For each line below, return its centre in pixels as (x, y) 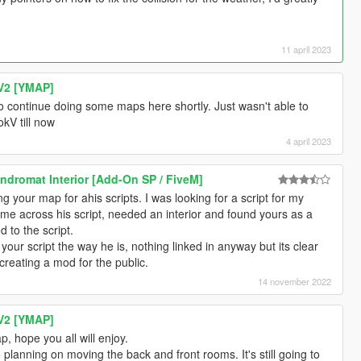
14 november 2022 (295, 282)
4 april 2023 (309, 141)
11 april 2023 (307, 50)
